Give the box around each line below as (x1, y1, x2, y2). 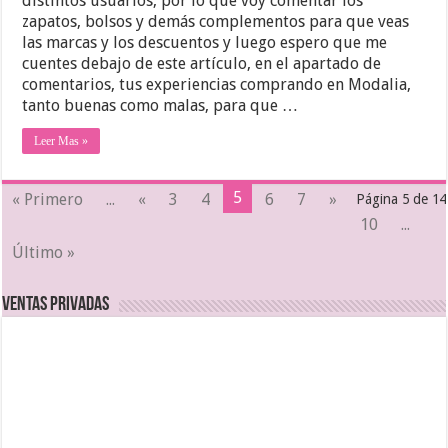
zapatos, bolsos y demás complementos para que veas (22, 11, 410, 31)
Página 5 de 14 (355, 190, 446, 207)
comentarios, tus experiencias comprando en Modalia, (22, 74, 412, 94)
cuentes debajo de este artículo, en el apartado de (22, 53, 382, 73)
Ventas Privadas (2, 294, 110, 315)
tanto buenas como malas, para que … (22, 95, 299, 115)
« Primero (12, 189, 84, 209)
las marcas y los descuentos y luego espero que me (22, 32, 388, 52)
